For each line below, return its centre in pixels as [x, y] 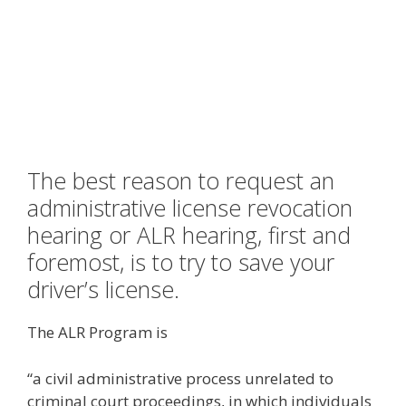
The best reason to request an [181, 181]
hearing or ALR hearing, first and [189, 235]
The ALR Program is [97, 333]
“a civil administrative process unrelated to [180, 378]
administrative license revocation [190, 208]
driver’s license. [106, 290]
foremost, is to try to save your [181, 262]
